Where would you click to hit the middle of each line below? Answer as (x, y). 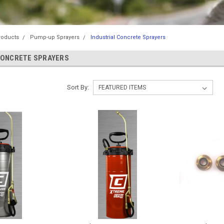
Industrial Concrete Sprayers (128, 37)
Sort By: (78, 87)
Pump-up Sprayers (54, 37)
